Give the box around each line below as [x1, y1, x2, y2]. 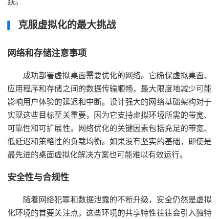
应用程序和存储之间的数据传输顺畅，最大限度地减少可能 [7, 83, 212, 93]
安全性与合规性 [7, 172, 69, 182]
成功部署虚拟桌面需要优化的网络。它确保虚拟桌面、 [23, 70, 212, 80]
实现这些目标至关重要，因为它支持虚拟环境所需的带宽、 [7, 109, 212, 120]
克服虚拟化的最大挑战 [18, 19, 116, 31]
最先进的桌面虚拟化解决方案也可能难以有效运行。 [7, 149, 187, 159]
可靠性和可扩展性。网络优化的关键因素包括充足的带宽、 [7, 123, 212, 133]
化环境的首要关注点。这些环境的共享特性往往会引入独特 [7, 207, 212, 218]
